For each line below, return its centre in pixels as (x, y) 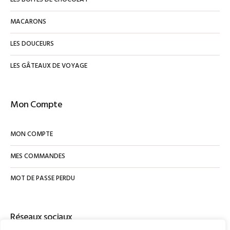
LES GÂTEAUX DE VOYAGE (49, 66)
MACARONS (28, 22)
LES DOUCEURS (32, 44)
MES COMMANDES (38, 156)
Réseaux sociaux (41, 217)
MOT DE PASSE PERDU (43, 178)
